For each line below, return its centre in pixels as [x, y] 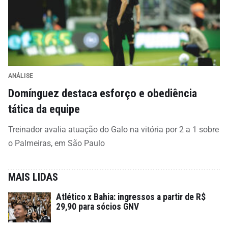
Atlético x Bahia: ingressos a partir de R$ [131, 197]
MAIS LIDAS [33, 177]
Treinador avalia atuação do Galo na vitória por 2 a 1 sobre [113, 129]
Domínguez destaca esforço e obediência [103, 93]
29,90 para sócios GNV [97, 206]
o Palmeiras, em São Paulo [56, 143]
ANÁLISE [21, 76]
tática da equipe [44, 109]
